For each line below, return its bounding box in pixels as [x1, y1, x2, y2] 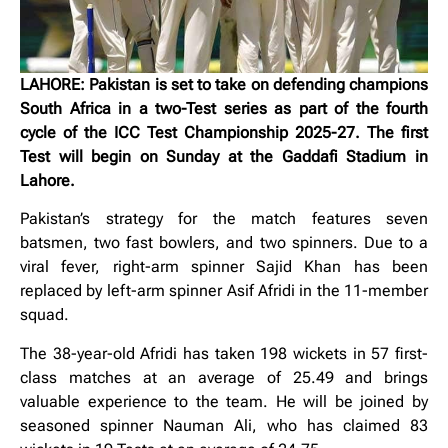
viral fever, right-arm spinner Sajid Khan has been [20, 257, 428, 277]
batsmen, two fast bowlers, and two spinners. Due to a [20, 233, 428, 253]
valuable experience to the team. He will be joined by [20, 391, 428, 411]
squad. [20, 305, 69, 325]
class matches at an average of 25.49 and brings [20, 367, 428, 387]
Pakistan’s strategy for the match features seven [20, 209, 428, 229]
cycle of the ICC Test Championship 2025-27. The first [20, 122, 428, 142]
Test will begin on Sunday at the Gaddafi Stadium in [20, 146, 428, 166]
